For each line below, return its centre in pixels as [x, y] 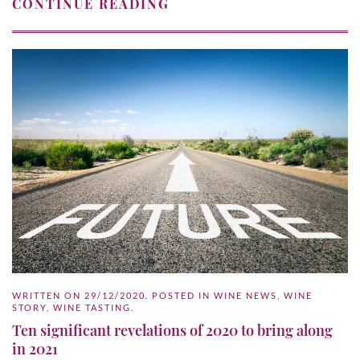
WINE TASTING [92, 307]
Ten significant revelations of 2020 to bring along [172, 330]
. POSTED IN [180, 295]
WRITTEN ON [48, 295]
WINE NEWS [245, 295]
